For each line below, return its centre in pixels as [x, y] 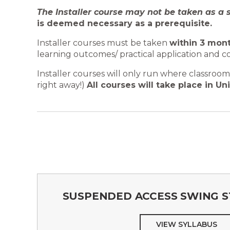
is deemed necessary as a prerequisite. [124, 24]
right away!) [62, 85]
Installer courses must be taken [103, 43]
